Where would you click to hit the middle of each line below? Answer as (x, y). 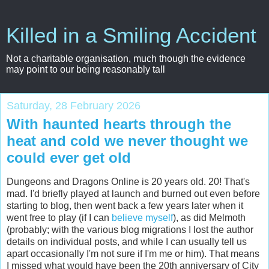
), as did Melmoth (209, 217)
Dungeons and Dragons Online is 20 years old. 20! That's (128, 181)
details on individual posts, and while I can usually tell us (127, 241)
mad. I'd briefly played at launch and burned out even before (133, 193)
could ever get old (69, 158)
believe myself (142, 217)
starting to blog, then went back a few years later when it (125, 205)
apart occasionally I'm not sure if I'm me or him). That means (133, 253)
